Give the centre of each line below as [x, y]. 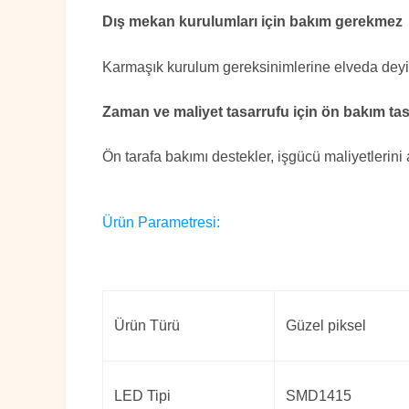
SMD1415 [319, 396]
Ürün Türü [147, 326]
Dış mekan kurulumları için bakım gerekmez [252, 22]
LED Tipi [142, 396]
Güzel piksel [326, 326]
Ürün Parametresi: [161, 223]
